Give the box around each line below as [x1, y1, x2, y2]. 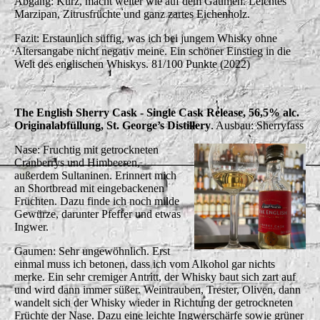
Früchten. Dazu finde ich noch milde [14, 194, 179, 207]
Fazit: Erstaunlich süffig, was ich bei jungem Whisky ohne [14, 31, 277, 44]
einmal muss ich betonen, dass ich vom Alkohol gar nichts [14, 257, 275, 270]
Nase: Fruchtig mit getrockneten [14, 143, 159, 156]
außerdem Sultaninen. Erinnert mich [14, 169, 176, 181]
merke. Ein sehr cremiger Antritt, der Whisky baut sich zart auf [14, 270, 296, 283]
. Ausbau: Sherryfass [211, 119, 304, 131]
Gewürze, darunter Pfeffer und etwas [14, 207, 181, 220]
